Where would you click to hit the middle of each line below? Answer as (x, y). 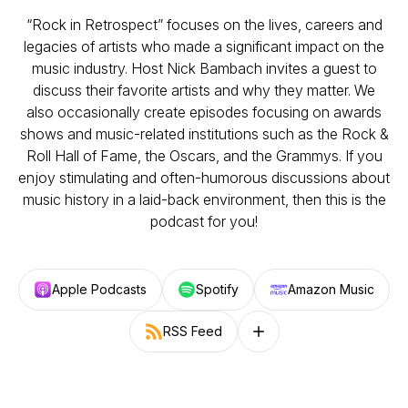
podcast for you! (204, 221)
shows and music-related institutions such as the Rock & (204, 134)
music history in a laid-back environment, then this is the (204, 199)
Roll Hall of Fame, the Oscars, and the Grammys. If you (204, 156)
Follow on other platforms (324, 339)
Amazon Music (331, 289)
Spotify (217, 289)
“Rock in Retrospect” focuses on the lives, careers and (204, 25)
